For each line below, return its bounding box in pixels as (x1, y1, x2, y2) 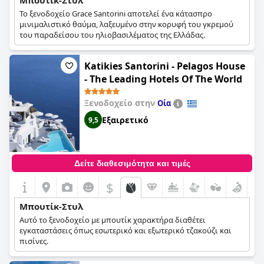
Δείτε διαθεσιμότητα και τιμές (74, 159, 190, 168)
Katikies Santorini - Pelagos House (84, 60, 245, 72)
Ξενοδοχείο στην (84, 97, 157, 108)
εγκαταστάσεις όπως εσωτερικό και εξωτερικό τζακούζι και (19, 225, 232, 236)
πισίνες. (19, 236, 48, 246)
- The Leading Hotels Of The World (84, 72, 242, 85)
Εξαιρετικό (102, 114, 148, 126)
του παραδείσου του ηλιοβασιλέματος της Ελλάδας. (19, 29, 205, 40)
